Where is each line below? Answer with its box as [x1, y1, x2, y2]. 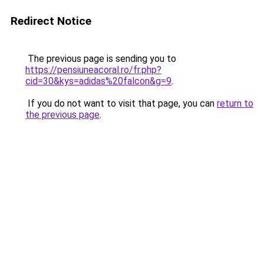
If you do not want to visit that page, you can [25, 98, 217, 109]
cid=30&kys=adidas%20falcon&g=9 [25, 75, 171, 87]
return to [217, 98, 253, 109]
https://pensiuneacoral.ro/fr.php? [25, 64, 161, 75]
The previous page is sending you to [25, 53, 176, 64]
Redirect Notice [11, 14, 91, 28]
